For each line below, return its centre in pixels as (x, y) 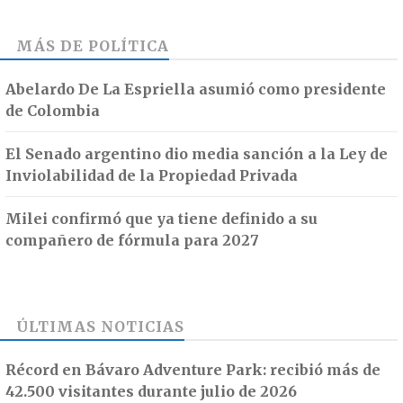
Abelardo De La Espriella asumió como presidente (196, 90)
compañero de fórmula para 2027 (132, 241)
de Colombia (53, 111)
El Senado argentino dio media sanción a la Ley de (197, 154)
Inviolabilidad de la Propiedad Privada (152, 176)
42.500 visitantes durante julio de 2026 (151, 392)
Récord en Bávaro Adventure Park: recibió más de (193, 370)
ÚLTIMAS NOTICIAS (100, 327)
